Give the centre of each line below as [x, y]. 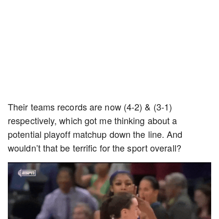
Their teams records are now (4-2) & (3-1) [90, 107]
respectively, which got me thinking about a [93, 120]
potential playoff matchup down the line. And [95, 134]
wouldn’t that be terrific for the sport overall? [95, 148]
